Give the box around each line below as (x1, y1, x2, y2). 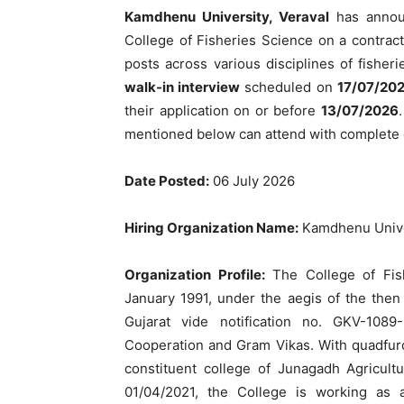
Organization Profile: (124, 265, 265, 283)
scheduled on (240, 78, 337, 96)
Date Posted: (124, 171, 209, 189)
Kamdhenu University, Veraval (124, 7, 329, 25)
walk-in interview (124, 78, 241, 96)
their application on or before (124, 101, 321, 119)
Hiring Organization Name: (124, 218, 298, 236)
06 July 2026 (209, 171, 295, 189)
